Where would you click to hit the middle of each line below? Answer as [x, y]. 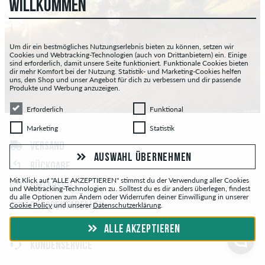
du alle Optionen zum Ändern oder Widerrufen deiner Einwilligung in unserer [129, 197]
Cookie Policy [31, 205]
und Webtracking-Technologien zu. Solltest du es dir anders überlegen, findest [130, 188]
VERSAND [47, 147]
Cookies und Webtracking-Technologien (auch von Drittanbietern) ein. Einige [128, 55]
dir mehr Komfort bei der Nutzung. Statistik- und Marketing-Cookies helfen [125, 71]
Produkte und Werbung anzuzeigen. [65, 88]
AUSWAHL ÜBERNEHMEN [143, 158]
